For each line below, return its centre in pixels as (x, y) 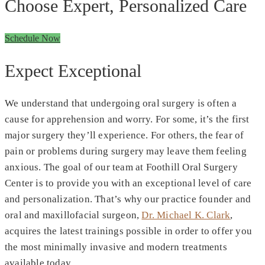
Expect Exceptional (73, 70)
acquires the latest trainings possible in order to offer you (129, 231)
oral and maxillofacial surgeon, (73, 215)
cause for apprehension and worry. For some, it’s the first (127, 119)
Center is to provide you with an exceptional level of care (128, 183)
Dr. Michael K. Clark (186, 215)
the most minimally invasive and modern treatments (116, 247)
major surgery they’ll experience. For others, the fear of (125, 135)
